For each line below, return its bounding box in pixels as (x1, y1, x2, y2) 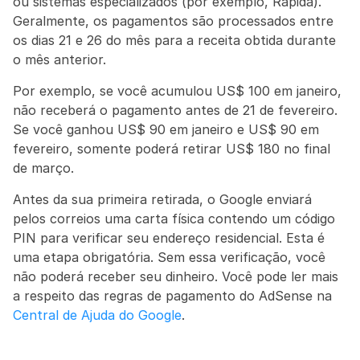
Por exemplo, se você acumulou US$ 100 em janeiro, (13, 83, 342, 99)
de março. (13, 160, 74, 176)
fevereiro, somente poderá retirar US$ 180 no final (13, 141, 330, 157)
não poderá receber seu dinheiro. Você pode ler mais (13, 268, 338, 284)
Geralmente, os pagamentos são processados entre (13, 13, 333, 29)
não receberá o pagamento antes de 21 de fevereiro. (13, 102, 337, 118)
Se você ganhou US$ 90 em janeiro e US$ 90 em (13, 121, 319, 137)
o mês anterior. (13, 51, 106, 67)
